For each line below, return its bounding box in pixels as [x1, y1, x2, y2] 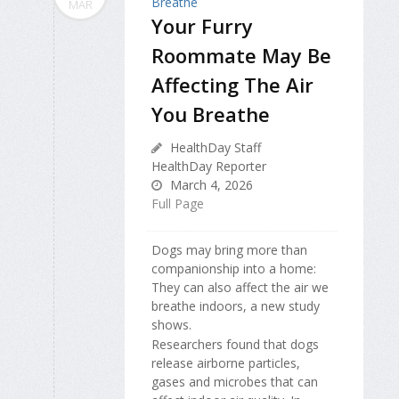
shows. [151, 315, 191, 333]
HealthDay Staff [167, 138, 261, 156]
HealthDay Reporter [151, 157, 266, 175]
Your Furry [151, 12, 253, 39]
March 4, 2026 [167, 175, 253, 193]
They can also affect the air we [151, 278, 329, 296]
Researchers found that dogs [151, 336, 319, 354]
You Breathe [151, 100, 270, 127]
